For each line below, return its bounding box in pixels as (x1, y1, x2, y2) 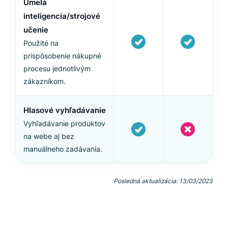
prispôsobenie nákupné (23, 51, 101, 61)
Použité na (23, 39, 59, 48)
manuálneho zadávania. (23, 145, 102, 154)
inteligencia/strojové (23, 11, 100, 21)
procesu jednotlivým (23, 64, 91, 73)
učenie (23, 25, 48, 35)
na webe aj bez (23, 132, 74, 141)
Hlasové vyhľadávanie (23, 105, 106, 116)
